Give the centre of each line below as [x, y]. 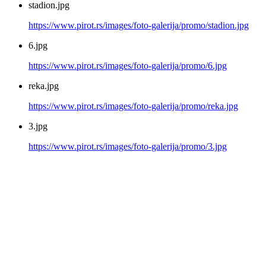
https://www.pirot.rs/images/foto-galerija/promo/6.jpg [128, 66]
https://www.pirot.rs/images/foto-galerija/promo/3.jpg [128, 146]
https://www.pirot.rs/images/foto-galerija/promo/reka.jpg [133, 106]
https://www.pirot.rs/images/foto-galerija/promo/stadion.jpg [139, 25]
